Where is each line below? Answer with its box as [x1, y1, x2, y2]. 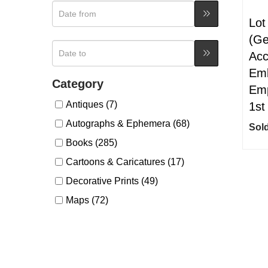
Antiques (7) [66, 99, 117, 109]
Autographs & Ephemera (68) [66, 118, 190, 129]
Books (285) [66, 138, 117, 148]
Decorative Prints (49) [66, 176, 158, 186]
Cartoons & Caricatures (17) [66, 157, 184, 167]
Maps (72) [66, 195, 108, 205]
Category [52, 77, 103, 90]
